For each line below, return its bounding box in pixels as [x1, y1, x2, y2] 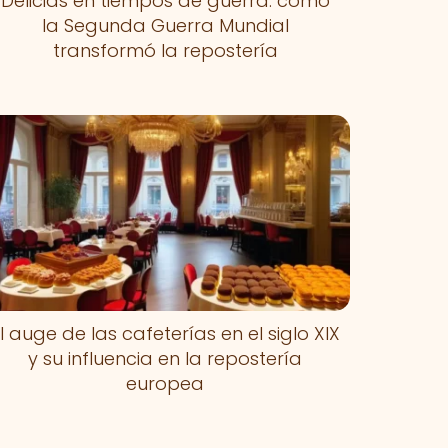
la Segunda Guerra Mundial [41, 12, 289, 38]
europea [126, 370, 205, 396]
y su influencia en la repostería [28, 345, 303, 371]
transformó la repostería [52, 37, 278, 63]
